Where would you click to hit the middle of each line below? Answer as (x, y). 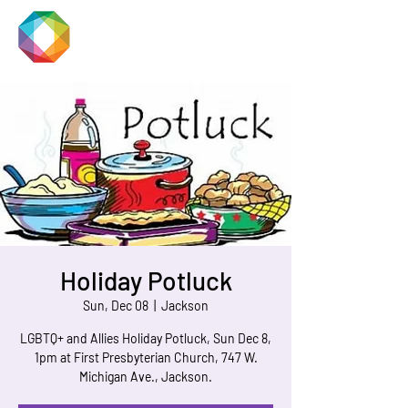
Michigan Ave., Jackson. (146, 377)
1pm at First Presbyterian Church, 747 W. (146, 357)
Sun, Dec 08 (116, 306)
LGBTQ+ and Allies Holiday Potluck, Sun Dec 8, (146, 338)
